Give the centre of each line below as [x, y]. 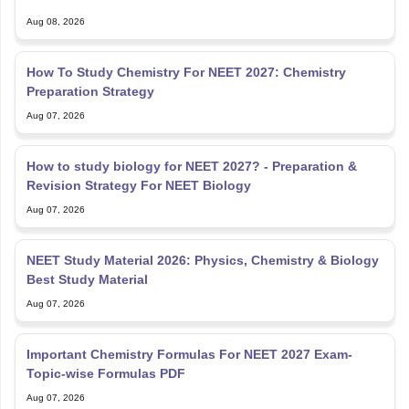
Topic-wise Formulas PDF [105, 373]
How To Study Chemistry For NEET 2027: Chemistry [186, 72]
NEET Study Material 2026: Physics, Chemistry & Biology [202, 260]
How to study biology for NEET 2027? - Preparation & [191, 166]
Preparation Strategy [90, 91]
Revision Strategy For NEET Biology [138, 185]
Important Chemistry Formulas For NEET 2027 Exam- [189, 354]
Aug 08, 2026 [55, 21]
